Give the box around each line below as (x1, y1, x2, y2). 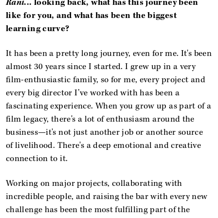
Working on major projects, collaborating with (6, 178, 182, 189)
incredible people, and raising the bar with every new (6, 191, 208, 202)
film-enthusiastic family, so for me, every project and (6, 74, 205, 85)
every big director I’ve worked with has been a (6, 87, 180, 98)
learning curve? (6, 23, 70, 34)
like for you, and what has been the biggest (6, 10, 177, 21)
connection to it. (6, 153, 68, 164)
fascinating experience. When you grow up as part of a (6, 100, 212, 111)
